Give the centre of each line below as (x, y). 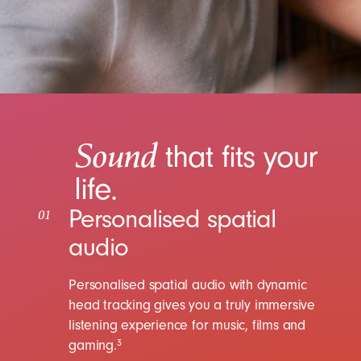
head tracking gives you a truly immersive (192, 305)
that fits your (237, 156)
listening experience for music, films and (187, 325)
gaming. (93, 345)
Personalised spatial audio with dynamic (188, 284)
